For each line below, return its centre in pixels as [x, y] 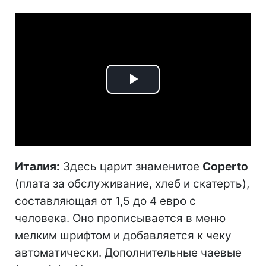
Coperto [225, 166]
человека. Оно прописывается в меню [120, 218]
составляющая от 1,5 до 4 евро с [105, 201]
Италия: [37, 166]
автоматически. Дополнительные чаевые [128, 252]
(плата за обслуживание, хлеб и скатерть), [132, 183]
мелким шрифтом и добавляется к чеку [123, 235]
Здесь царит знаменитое [131, 166]
